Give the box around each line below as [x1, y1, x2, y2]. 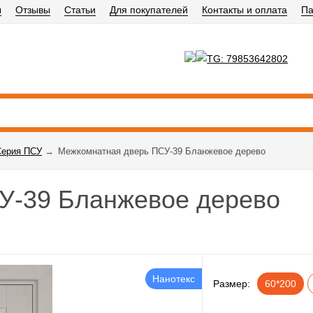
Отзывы [15, 4, 50, 15]
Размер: [213, 278, 251, 289]
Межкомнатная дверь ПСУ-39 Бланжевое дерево [58, 146, 265, 156]
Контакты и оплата [202, 4, 287, 15]
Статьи [64, 4, 96, 15]
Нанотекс [152, 273, 196, 284]
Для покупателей [110, 4, 188, 15]
